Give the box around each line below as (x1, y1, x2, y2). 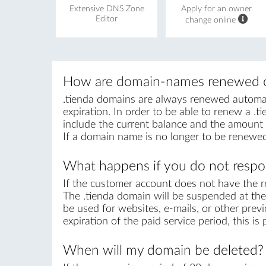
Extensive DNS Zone (69, 4, 144, 13)
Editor (96, 14, 118, 23)
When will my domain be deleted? (62, 244, 264, 258)
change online (185, 15, 238, 24)
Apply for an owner (181, 4, 252, 13)
